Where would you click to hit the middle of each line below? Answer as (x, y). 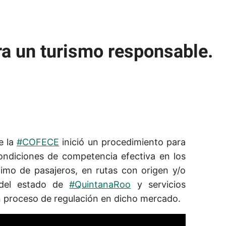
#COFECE (38, 142)
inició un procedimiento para (123, 142)
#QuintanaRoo (100, 184)
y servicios (158, 184)
